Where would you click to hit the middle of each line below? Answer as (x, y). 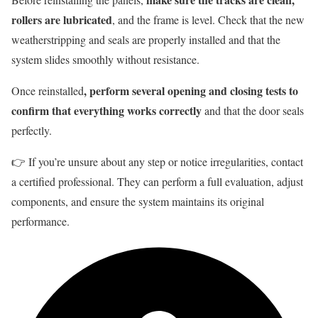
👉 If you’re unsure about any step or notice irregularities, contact (157, 162)
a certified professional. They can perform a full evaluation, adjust (157, 182)
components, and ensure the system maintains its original (138, 202)
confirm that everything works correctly (106, 111)
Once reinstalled (48, 91)
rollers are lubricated (62, 20)
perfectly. (32, 131)
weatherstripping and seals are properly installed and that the (146, 40)
